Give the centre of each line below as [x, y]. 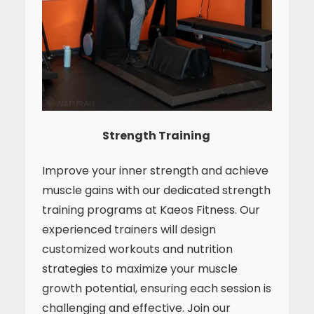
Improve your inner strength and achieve [155, 171]
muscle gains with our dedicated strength [156, 190]
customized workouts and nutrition [137, 249]
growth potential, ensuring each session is [157, 288]
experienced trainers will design [129, 230]
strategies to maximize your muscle [140, 269]
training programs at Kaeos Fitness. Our [151, 210]
